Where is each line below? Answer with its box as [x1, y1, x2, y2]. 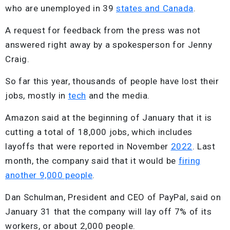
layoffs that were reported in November [5, 141, 171, 151]
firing [178, 155, 201, 166]
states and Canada [116, 3, 194, 13]
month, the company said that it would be [5, 155, 179, 166]
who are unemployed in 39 [5, 3, 116, 13]
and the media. [86, 90, 150, 101]
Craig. [5, 53, 29, 64]
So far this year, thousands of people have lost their [5, 75, 219, 86]
